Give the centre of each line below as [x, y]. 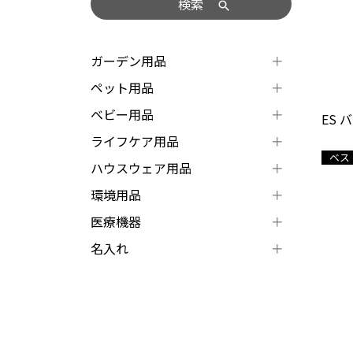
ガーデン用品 [128, 61]
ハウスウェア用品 [141, 168]
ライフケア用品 [134, 141]
